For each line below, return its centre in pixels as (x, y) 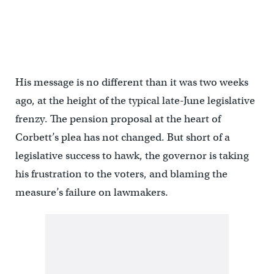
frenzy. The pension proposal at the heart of (118, 119)
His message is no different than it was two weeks (131, 82)
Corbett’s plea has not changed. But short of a (122, 137)
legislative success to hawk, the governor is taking (132, 156)
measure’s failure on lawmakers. (91, 192)
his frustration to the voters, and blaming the (121, 174)
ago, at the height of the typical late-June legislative (135, 101)
